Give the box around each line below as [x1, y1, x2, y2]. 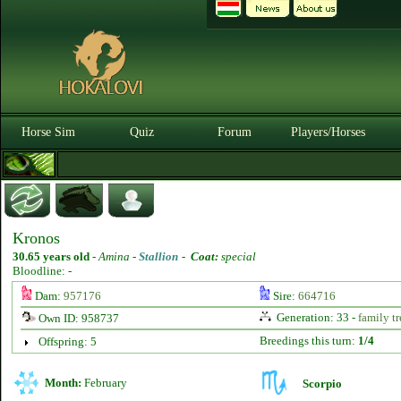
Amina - [98, 250, 139, 263]
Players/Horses [290, 125, 365, 139]
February [81, 376, 127, 389]
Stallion [139, 250, 178, 263]
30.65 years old [13, 250, 90, 263]
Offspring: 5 [38, 335, 97, 348]
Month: [45, 376, 81, 389]
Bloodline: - [13, 264, 72, 277]
